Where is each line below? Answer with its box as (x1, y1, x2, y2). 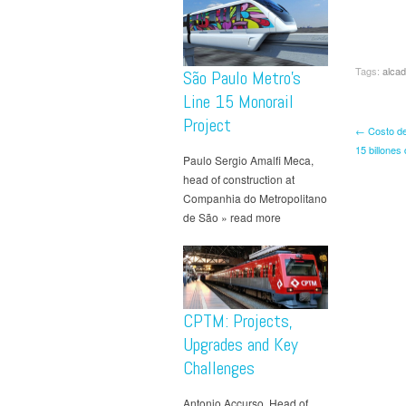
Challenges (183, 356, 255, 381)
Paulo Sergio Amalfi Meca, (183, 152, 314, 169)
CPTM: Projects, (183, 309, 293, 333)
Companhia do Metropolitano (183, 190, 327, 207)
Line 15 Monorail (183, 90, 294, 114)
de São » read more (183, 209, 281, 226)
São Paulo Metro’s (183, 66, 301, 91)
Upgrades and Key (183, 333, 298, 357)
